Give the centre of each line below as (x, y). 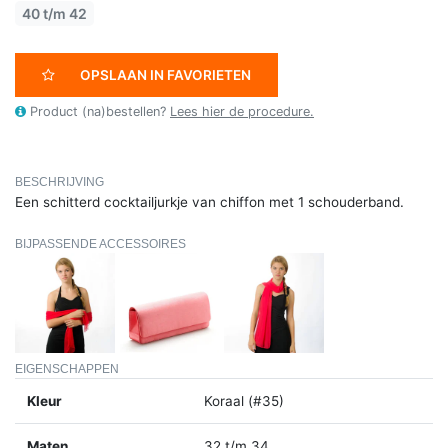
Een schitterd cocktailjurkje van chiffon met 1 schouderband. (209, 202)
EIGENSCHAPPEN (67, 368)
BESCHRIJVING (59, 182)
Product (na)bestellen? (98, 111)
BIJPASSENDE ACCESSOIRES (100, 244)
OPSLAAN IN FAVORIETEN (165, 75)
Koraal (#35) (244, 400)
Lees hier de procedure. (242, 111)
